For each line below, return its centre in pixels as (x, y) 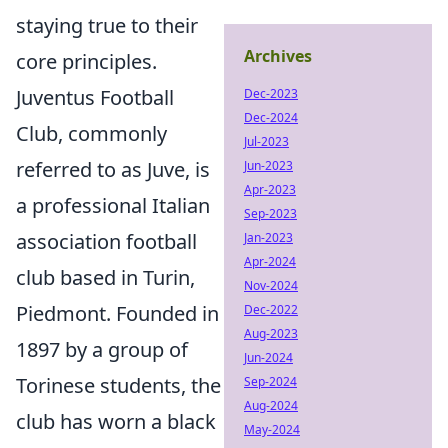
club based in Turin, (105, 277)
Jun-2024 (268, 357)
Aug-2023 (271, 333)
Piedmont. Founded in (117, 313)
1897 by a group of (102, 349)
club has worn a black (116, 421)
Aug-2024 (271, 405)
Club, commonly (91, 133)
